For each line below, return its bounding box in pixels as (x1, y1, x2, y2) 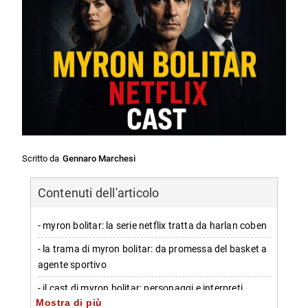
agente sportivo (37, 259, 107, 272)
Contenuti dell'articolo (37, 186, 159, 201)
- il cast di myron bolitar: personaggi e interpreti (37, 283, 243, 295)
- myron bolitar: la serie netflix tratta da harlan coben (37, 220, 267, 232)
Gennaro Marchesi (63, 153, 136, 164)
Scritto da (22, 153, 60, 164)
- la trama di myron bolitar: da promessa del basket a (37, 243, 267, 256)
